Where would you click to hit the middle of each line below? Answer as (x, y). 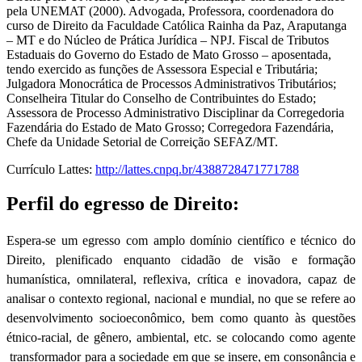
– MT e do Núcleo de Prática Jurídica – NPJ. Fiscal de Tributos (168, 40)
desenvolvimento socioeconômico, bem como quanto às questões (181, 318)
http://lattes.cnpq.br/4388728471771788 (197, 170)
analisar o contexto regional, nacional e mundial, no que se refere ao (181, 299)
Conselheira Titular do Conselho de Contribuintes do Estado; (161, 99)
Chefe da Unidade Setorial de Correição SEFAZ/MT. (142, 142)
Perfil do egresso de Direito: (123, 204)
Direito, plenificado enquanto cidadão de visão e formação (181, 260)
